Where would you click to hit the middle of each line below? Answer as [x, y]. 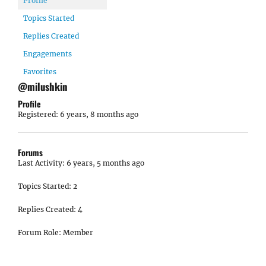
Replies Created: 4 [50, 209]
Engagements [47, 54]
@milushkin [43, 86]
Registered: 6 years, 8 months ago [78, 114]
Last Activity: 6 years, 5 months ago [81, 163]
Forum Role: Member [56, 232]
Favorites [40, 72]
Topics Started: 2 [47, 186]
